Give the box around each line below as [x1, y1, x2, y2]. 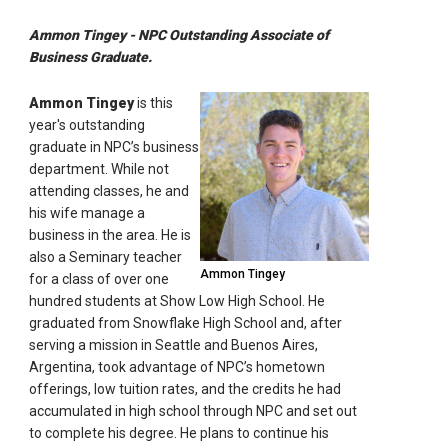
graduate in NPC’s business [29, 138, 200, 155]
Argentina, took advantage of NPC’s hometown [29, 358, 326, 375]
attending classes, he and [29, 182, 190, 199]
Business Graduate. [29, 48, 156, 65]
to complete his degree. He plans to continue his [29, 424, 330, 441]
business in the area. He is [29, 226, 192, 243]
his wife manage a [29, 204, 146, 221]
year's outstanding [29, 116, 146, 133]
